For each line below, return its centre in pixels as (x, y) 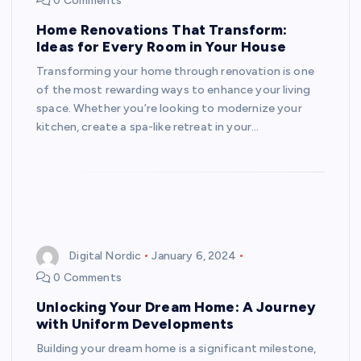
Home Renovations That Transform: (162, 30)
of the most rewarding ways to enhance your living (173, 90)
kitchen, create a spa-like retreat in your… (148, 127)
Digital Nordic (105, 256)
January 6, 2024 (194, 256)
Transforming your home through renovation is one (175, 72)
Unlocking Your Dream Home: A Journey (176, 306)
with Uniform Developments (135, 323)
